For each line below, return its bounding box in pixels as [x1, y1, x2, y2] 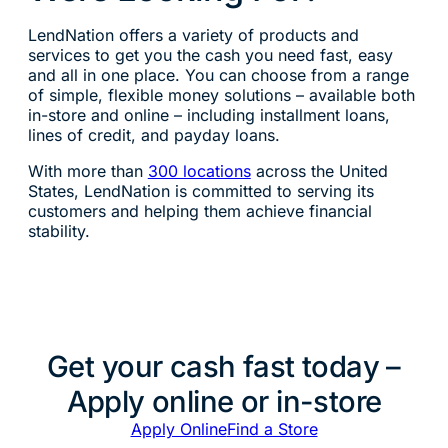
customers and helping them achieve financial [27, 200, 372, 221]
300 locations [147, 160, 251, 181]
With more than [27, 160, 148, 181]
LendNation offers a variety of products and [27, 24, 359, 45]
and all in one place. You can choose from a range [27, 64, 409, 85]
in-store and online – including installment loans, [27, 104, 390, 125]
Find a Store [226, 418, 318, 439]
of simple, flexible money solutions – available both [27, 84, 415, 105]
